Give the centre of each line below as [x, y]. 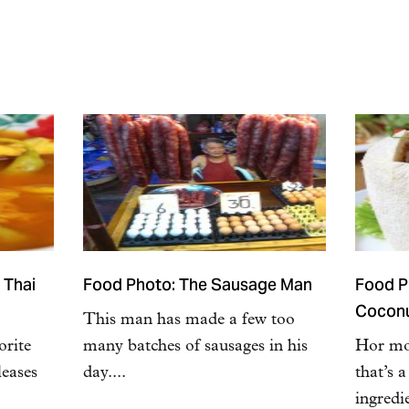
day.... [104, 373]
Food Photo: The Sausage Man [197, 286]
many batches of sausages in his [195, 346]
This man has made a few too [189, 320]
